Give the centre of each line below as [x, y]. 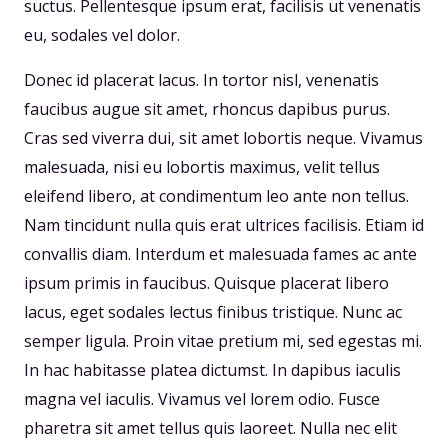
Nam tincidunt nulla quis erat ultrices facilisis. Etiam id [224, 225]
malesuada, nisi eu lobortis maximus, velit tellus [202, 167]
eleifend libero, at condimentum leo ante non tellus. [216, 196]
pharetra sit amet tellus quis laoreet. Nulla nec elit [210, 428]
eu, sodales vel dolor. [102, 35]
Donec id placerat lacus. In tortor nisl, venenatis [201, 80]
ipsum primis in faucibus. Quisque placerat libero [206, 283]
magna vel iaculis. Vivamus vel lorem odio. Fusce [202, 399]
